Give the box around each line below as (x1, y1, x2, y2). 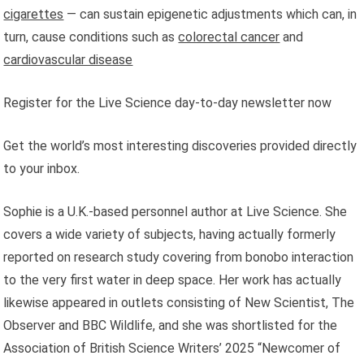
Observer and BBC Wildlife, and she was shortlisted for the (3, 317, 338, 333)
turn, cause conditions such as (3, 28, 179, 45)
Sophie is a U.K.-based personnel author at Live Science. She (3, 203, 348, 219)
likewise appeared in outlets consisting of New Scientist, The (3, 294, 355, 310)
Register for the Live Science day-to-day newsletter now (3, 94, 332, 110)
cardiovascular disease (3, 51, 133, 67)
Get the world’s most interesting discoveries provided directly (3, 137, 357, 154)
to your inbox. (3, 160, 80, 176)
